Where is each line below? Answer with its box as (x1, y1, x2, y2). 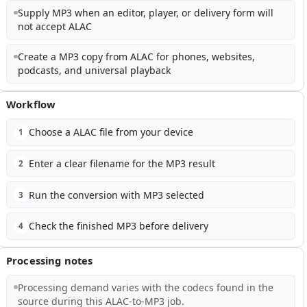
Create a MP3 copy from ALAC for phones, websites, (17, 50, 255, 64)
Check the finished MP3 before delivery (28, 219, 208, 233)
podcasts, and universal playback (17, 64, 171, 77)
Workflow (6, 97, 56, 112)
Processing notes (6, 253, 93, 267)
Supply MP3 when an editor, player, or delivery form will (17, 6, 273, 20)
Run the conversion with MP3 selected (28, 188, 204, 201)
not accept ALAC (17, 20, 92, 34)
